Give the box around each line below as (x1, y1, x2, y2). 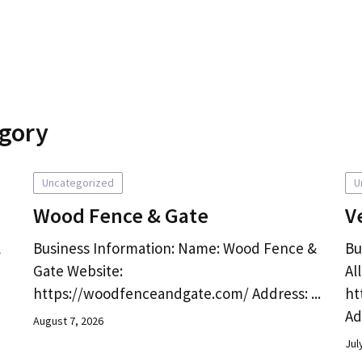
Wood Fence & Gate (32, 202, 208, 229)
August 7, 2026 (32, 314, 103, 328)
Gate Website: (32, 261, 123, 280)
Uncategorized (41, 175, 114, 190)
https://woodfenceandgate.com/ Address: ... (32, 284, 321, 303)
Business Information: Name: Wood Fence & (32, 238, 317, 258)
